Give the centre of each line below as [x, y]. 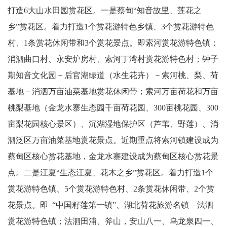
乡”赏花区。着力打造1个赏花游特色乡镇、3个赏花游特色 [111, 27]
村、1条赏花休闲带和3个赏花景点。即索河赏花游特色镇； [113, 43]
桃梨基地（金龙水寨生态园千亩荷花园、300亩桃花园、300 [113, 108]
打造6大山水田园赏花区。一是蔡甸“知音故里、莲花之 [105, 10]
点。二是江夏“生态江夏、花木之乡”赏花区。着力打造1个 [110, 173]
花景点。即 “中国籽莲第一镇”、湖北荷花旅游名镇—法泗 [110, 205]
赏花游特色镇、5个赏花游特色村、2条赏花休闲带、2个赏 [111, 189]
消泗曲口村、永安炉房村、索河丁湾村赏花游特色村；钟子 [113, 59]
